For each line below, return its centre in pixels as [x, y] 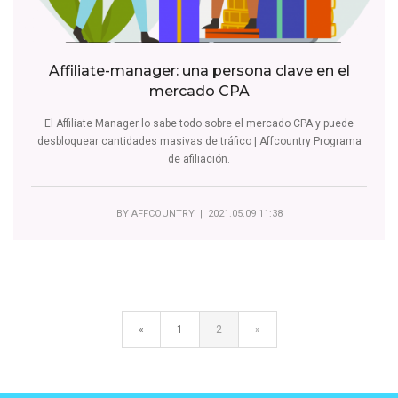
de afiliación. [199, 159]
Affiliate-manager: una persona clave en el [199, 70]
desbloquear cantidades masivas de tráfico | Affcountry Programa [199, 141]
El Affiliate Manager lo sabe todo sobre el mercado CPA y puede [199, 123]
